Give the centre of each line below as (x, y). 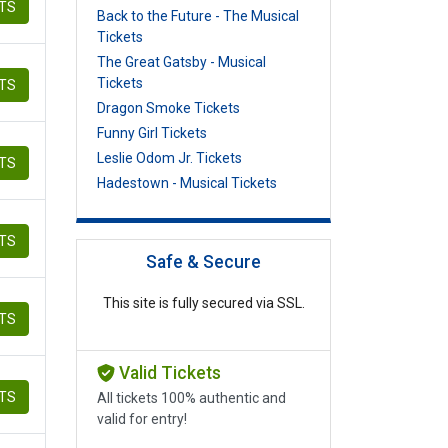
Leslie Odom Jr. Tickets (169, 158)
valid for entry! (142, 419)
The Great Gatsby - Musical (181, 62)
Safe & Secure (203, 262)
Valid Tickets (167, 373)
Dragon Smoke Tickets (168, 108)
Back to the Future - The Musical (198, 16)
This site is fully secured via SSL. (203, 303)
